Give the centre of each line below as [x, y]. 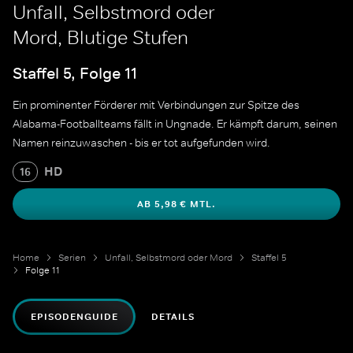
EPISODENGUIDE [74, 317]
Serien [72, 258]
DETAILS [173, 317]
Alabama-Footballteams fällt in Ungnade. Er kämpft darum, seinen [175, 124]
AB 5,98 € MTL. [176, 204]
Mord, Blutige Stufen [100, 37]
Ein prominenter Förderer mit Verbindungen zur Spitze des [156, 105]
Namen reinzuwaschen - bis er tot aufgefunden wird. [141, 143]
